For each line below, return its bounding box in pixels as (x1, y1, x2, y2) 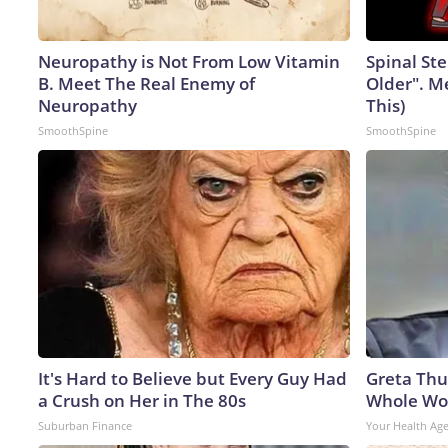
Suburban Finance (38, 417, 132, 433)
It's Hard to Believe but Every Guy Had (38, 366, 347, 390)
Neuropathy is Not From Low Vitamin (38, 49, 340, 73)
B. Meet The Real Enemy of (38, 71, 255, 95)
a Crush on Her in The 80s (38, 388, 246, 412)
